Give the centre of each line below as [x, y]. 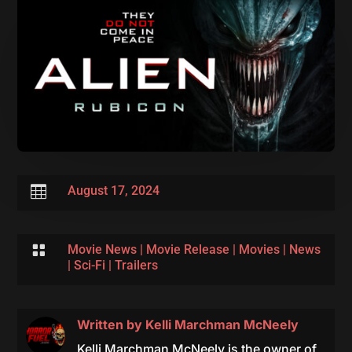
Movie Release [187, 249]
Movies [259, 249]
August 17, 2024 [113, 190]
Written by [111, 324]
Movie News [102, 249]
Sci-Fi [89, 265]
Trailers [136, 265]
